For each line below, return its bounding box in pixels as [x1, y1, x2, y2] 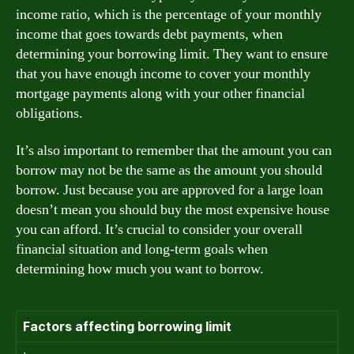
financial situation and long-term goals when [16, 240, 268, 258]
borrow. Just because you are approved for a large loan [16, 181, 323, 199]
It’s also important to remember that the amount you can [16, 141, 332, 160]
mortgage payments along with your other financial [16, 84, 305, 103]
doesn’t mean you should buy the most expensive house [16, 201, 330, 219]
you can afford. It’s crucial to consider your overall [16, 220, 303, 239]
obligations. [16, 104, 83, 122]
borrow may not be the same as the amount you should [16, 161, 322, 179]
